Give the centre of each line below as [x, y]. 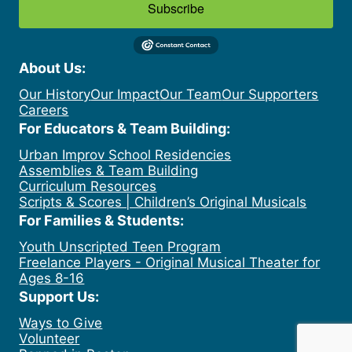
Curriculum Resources [88, 187]
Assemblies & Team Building [109, 171]
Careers [44, 110]
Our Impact [125, 95]
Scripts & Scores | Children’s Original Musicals [163, 202]
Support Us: [59, 297]
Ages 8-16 [52, 279]
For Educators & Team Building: [125, 129]
